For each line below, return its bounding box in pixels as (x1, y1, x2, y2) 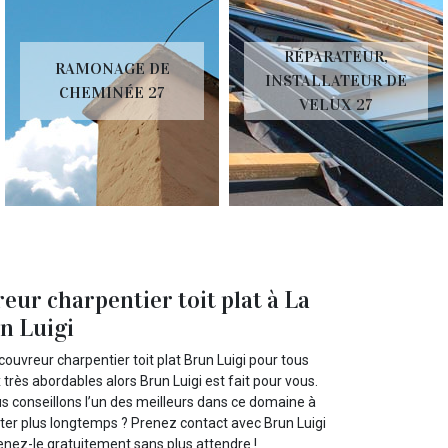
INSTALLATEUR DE (265, 71, 407, 90)
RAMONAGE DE (54, 59, 170, 78)
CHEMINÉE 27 (59, 83, 165, 102)
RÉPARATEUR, (284, 47, 388, 66)
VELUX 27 (299, 95, 373, 114)
